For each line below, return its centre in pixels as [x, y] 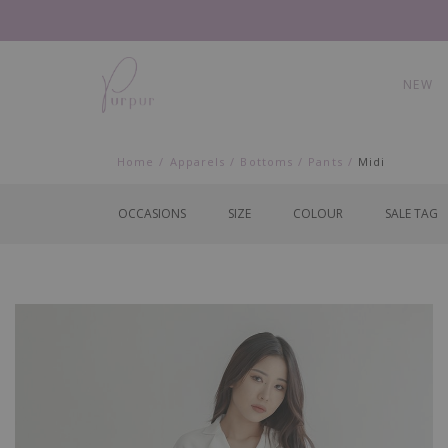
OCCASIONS [152, 213]
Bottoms [267, 161]
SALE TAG [411, 213]
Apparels [197, 161]
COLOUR [318, 213]
